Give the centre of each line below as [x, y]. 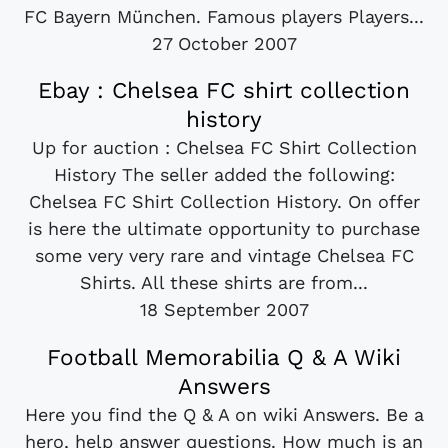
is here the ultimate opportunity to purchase [224, 229]
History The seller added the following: [224, 175]
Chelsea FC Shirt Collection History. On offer [224, 202]
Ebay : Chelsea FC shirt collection [224, 90]
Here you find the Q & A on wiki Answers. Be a [224, 414]
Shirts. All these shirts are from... [224, 283]
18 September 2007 [224, 310]
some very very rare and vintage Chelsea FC [224, 256]
